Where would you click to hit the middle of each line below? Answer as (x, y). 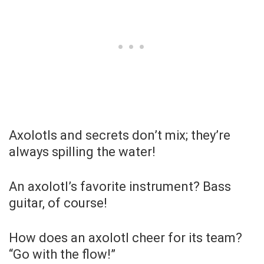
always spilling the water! (82, 151)
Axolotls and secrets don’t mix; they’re (120, 135)
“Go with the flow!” (62, 254)
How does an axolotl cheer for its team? (126, 237)
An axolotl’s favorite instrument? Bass (120, 186)
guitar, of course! (58, 203)
